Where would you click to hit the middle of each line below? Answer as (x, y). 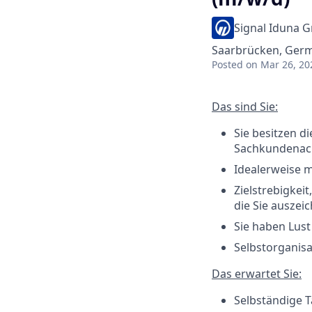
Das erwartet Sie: (257, 274)
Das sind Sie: (245, 107)
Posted (227, 64)
